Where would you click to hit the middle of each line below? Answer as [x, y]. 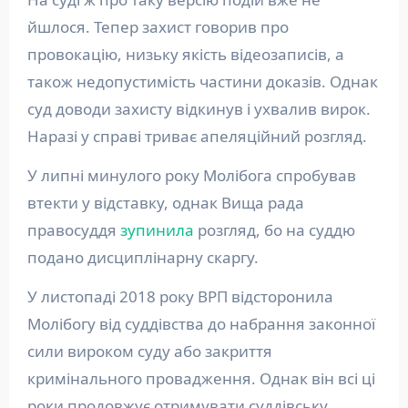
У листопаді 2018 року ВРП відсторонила [180, 296]
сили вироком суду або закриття [149, 351]
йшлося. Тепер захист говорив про [158, 27]
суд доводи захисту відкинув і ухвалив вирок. [199, 109]
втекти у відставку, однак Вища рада [165, 203]
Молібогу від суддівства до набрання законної [201, 324]
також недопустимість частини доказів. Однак [202, 82]
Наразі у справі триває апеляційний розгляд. [197, 136]
